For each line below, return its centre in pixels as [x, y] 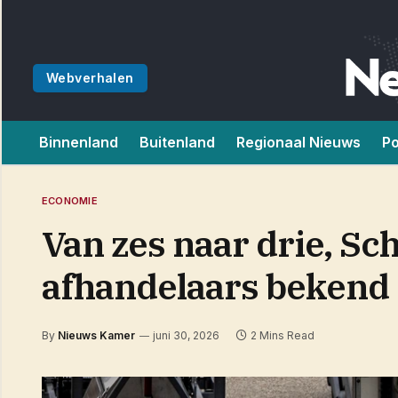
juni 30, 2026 [186, 335]
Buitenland [177, 142]
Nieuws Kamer [96, 335]
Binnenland [79, 142]
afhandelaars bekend [215, 286]
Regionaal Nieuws [298, 142]
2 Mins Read [283, 335]
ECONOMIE [70, 201]
